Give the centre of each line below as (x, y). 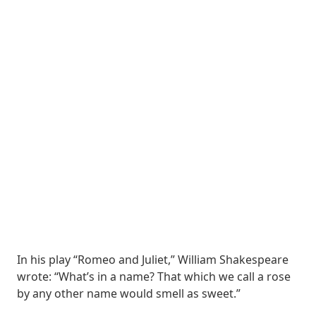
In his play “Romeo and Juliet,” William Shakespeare (153, 260)
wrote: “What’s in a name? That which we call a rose (154, 276)
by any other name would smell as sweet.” (129, 293)
